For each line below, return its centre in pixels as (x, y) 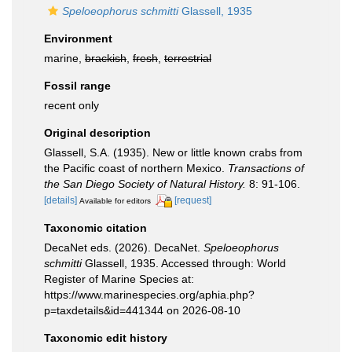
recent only (71, 105)
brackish (106, 58)
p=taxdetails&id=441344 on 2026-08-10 (142, 310)
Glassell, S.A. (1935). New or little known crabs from (173, 152)
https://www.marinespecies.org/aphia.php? (149, 294)
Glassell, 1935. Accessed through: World (184, 263)
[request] (193, 200)
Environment (78, 38)
